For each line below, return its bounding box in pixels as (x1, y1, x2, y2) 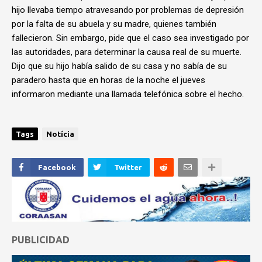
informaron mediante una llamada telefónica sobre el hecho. (12, 89, 244, 99)
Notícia (46, 130, 74, 138)
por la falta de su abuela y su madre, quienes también (12, 19, 216, 29)
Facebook (38, 163, 76, 171)
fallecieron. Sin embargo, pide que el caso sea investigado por (12, 33, 249, 43)
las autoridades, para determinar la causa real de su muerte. (12, 47, 242, 57)
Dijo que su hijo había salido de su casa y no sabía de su (12, 61, 227, 71)
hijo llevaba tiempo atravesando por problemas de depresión (12, 5, 244, 15)
